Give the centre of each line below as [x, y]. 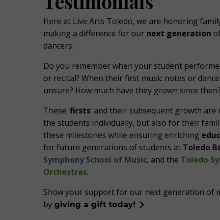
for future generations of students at [113, 147]
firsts [80, 110]
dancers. [58, 46]
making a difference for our [95, 33]
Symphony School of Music [95, 160]
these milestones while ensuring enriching [122, 135]
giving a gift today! [95, 205]
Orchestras [65, 172]
